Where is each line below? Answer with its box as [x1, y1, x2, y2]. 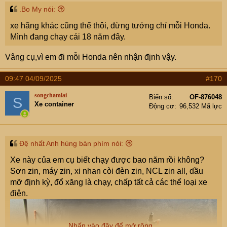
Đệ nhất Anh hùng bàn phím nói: [19, 139, 123, 147]
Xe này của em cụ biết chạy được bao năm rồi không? [10, 155, 204, 164]
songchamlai [34, 91, 67, 99]
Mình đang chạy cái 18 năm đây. [10, 32, 126, 41]
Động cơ [149, 102, 174, 110]
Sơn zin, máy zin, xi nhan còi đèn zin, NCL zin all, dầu [10, 166, 203, 175]
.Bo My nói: [19, 5, 55, 13]
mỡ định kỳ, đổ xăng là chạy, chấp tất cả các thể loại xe [10, 177, 207, 186]
